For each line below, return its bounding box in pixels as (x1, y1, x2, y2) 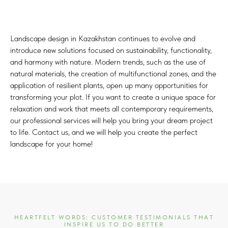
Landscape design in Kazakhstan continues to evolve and (10, 34, 195, 43)
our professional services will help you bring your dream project (10, 116, 213, 125)
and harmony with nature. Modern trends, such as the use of (10, 57, 206, 67)
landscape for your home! (10, 139, 93, 149)
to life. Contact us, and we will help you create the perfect (10, 127, 197, 137)
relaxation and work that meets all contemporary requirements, (10, 104, 213, 113)
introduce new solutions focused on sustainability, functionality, (10, 45, 212, 55)
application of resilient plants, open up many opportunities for (10, 80, 208, 90)
